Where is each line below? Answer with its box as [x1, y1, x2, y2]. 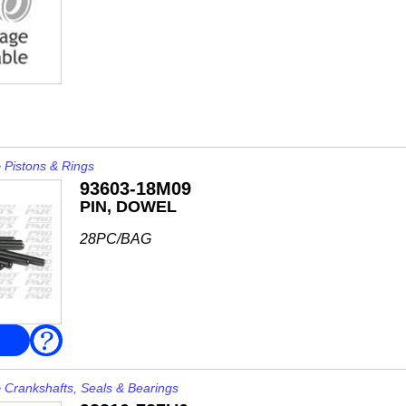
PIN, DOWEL [79, 198, 177, 216]
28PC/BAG [79, 231, 151, 246]
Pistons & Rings [4, 159, 94, 173]
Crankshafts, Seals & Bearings [4, 381, 179, 395]
